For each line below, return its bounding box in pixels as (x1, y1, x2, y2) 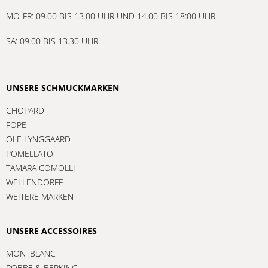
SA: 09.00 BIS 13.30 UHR (6, 35, 98, 47)
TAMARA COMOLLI (6, 162, 75, 173)
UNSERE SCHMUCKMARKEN (6, 81, 119, 93)
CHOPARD (6, 104, 44, 116)
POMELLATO (6, 147, 53, 159)
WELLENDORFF (6, 176, 63, 188)
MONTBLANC (6, 247, 56, 259)
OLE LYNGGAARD (6, 133, 71, 145)
